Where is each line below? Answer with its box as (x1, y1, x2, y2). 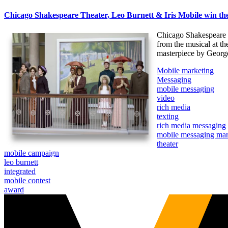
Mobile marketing (157, 66, 214, 75)
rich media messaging (157, 121, 226, 130)
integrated (4, 167, 36, 176)
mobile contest (4, 176, 50, 185)
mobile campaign (4, 149, 59, 158)
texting (157, 112, 179, 121)
